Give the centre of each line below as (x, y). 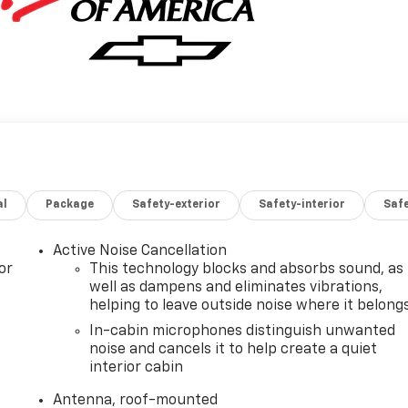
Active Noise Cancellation (140, 251)
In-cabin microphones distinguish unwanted (243, 331)
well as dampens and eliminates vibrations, (236, 287)
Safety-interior (302, 204)
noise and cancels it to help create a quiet (234, 349)
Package (70, 204)
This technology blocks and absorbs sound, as (247, 269)
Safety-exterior (177, 204)
